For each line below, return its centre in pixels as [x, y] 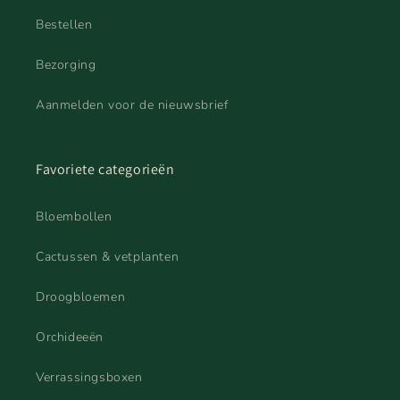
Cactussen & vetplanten [108, 257]
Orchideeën [70, 337]
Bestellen [64, 25]
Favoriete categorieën [105, 169]
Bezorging [66, 65]
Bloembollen [74, 217]
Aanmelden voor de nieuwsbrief [132, 105]
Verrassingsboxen [89, 377]
